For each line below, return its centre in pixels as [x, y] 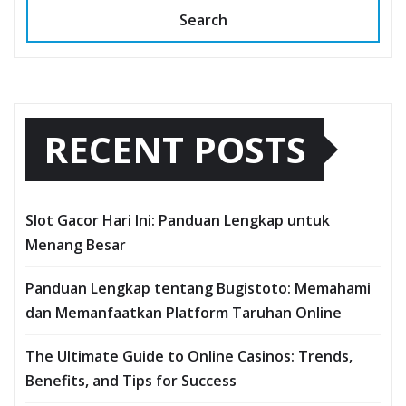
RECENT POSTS [175, 150]
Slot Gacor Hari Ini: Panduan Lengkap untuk [178, 221]
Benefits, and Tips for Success [131, 381]
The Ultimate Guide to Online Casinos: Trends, [189, 357]
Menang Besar [76, 245]
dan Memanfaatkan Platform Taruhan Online [184, 313]
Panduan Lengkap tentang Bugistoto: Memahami [198, 289]
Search [203, 20]
